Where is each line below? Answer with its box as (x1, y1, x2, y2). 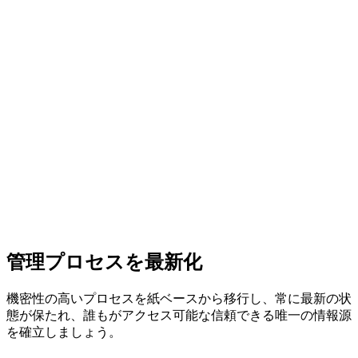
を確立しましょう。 (6, 324, 121, 339)
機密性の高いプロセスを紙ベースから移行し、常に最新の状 (6, 291, 352, 305)
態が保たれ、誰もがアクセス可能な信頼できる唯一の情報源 (6, 308, 352, 322)
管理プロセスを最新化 (6, 251, 202, 272)
